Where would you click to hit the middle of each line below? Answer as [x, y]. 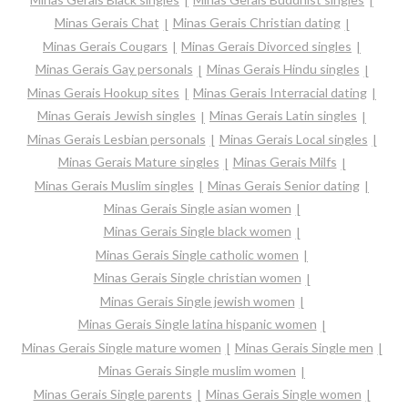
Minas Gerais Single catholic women [197, 254]
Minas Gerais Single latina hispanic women [197, 324]
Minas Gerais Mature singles [138, 162]
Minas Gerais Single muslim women [197, 371]
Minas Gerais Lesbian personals [116, 138]
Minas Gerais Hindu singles [283, 69]
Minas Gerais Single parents [112, 393]
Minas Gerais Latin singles [283, 116]
